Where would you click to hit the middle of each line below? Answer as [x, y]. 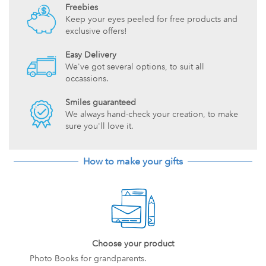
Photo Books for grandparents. [88, 258]
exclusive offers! [96, 31]
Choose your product [133, 243]
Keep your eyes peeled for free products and [151, 19]
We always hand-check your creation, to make [152, 114]
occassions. [87, 78]
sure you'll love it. [99, 126]
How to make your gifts [133, 161]
